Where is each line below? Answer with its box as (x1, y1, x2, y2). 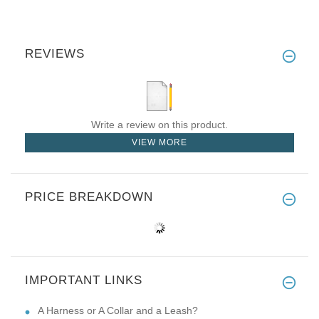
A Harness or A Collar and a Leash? (38, 304, 198, 316)
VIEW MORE (132, 137, 187, 147)
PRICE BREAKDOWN (25, 189, 153, 204)
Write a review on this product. (91, 118, 228, 130)
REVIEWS (25, 46, 85, 61)
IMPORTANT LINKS (25, 273, 142, 287)
